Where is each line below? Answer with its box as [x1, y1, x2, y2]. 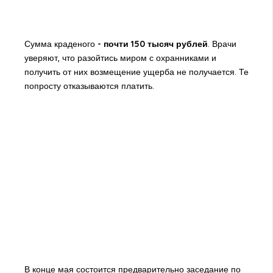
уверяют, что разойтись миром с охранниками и [24, 52, 216, 63]
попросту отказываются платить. [24, 80, 154, 91]
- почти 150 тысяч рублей [94, 38, 208, 49]
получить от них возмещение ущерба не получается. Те [24, 66, 249, 77]
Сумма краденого [24, 38, 95, 49]
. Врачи [207, 38, 236, 49]
